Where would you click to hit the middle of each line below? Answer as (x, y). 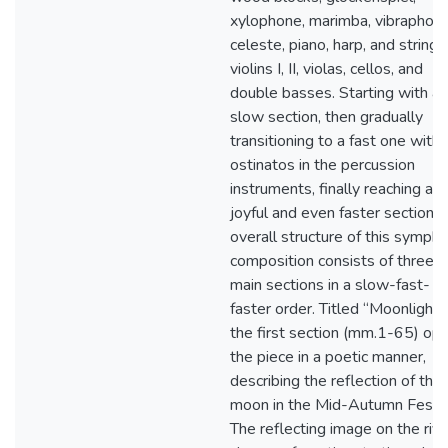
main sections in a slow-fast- (330, 285)
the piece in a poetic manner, (328, 357)
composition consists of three (332, 261)
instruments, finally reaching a (331, 189)
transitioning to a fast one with (335, 141)
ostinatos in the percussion (322, 165)
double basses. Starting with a (335, 93)
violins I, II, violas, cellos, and (326, 69)
